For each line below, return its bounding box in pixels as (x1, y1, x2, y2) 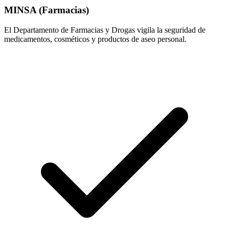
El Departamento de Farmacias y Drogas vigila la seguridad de (4, 25, 205, 34)
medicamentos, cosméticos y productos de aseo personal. (4, 34, 187, 43)
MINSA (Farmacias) (4, 4, 89, 15)
